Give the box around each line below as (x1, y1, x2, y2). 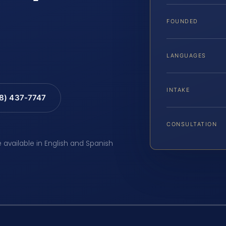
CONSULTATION (166, 121, 217, 128)
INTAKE (166, 86, 190, 94)
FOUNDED (166, 18, 198, 25)
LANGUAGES (166, 52, 206, 60)
